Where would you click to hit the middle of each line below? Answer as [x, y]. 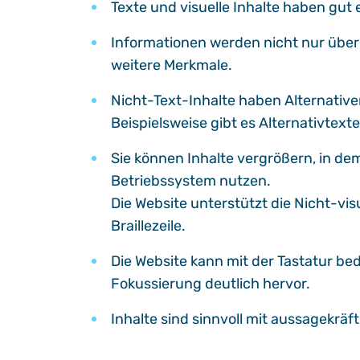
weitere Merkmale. [172, 65]
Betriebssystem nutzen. [191, 181]
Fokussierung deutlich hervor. [211, 284]
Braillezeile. [148, 226]
